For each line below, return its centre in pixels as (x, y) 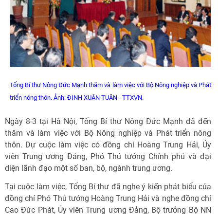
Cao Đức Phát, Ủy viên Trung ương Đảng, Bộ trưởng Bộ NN (108, 210)
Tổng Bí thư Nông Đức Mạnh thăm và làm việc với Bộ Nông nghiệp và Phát (110, 85)
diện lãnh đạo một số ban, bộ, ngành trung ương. (89, 168)
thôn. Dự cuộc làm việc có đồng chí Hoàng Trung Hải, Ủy (108, 145)
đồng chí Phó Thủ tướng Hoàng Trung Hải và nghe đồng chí (108, 198)
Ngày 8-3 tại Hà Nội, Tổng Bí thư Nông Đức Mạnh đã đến (108, 121)
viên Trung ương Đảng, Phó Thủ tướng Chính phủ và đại (108, 156)
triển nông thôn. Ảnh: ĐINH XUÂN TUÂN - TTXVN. (77, 98)
